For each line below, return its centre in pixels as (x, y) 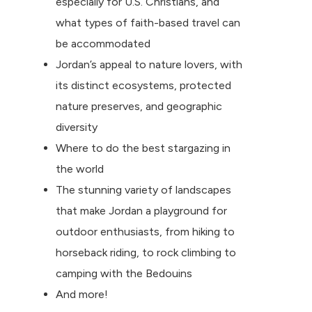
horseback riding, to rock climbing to (146, 253)
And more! (82, 295)
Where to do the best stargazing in (143, 148)
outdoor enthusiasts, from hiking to (145, 232)
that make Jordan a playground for (141, 211)
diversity (77, 127)
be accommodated (103, 44)
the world (80, 169)
